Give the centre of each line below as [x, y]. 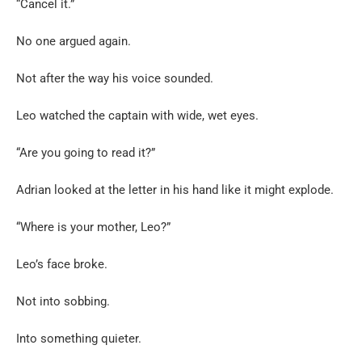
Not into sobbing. [63, 301]
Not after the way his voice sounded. [115, 78]
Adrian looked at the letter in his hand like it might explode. [175, 189]
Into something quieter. [79, 338]
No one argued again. [74, 41]
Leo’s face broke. [62, 264]
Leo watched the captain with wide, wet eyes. [137, 115]
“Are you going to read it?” [86, 152]
